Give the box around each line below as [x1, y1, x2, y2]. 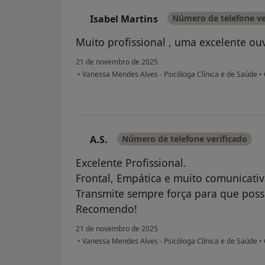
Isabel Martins [90, 12, 158, 26]
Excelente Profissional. [76, 156, 186, 170]
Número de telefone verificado [122, 133, 247, 145]
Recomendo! [76, 202, 137, 216]
